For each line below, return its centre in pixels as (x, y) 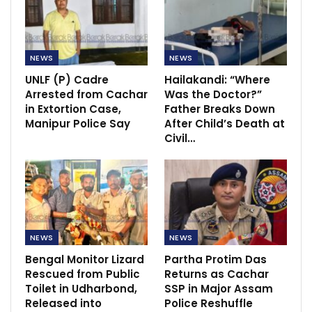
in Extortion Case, (73, 109)
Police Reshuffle (209, 303)
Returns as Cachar (217, 274)
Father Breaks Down (220, 109)
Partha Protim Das (216, 259)
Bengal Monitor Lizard (85, 259)
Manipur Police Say (78, 123)
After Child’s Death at (225, 123)
